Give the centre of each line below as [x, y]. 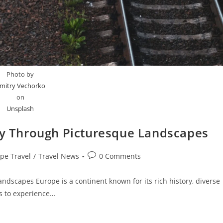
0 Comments [120, 156]
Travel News [59, 156]
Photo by [20, 74]
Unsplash [20, 109]
